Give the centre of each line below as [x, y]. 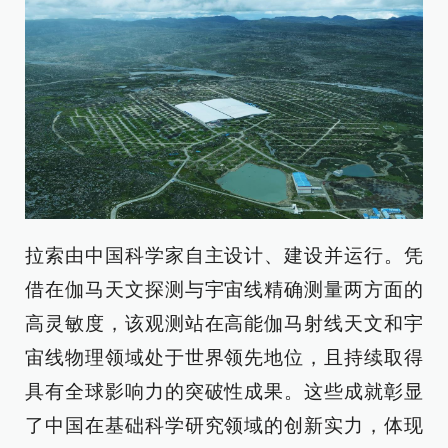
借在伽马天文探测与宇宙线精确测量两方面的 [224, 290]
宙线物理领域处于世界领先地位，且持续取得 [224, 358]
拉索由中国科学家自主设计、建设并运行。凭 [224, 256]
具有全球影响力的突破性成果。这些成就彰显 [224, 392]
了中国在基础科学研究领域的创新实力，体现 [224, 426]
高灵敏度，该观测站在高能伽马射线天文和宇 [224, 324]
